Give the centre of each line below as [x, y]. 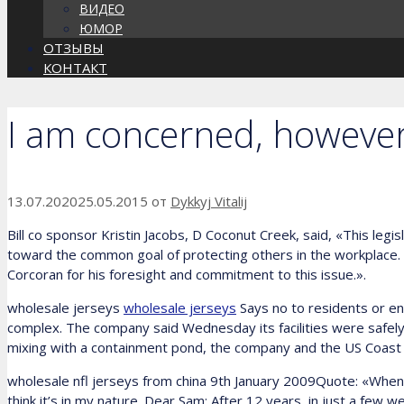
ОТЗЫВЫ [73, 48]
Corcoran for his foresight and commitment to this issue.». [187, 275]
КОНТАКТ [75, 68]
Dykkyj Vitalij [209, 202]
